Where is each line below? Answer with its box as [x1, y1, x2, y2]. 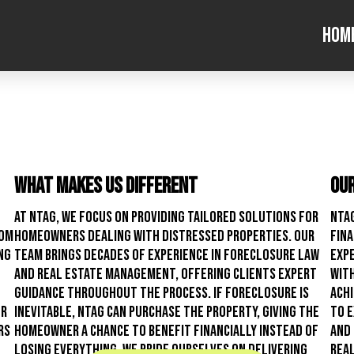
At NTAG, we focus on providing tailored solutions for [14, 208, 319, 228]
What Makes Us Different [14, 173, 198, 200]
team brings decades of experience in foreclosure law [14, 246, 320, 265]
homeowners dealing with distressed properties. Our [14, 227, 315, 247]
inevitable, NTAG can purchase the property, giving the [14, 303, 320, 322]
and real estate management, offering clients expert [14, 265, 318, 284]
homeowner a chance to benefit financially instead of [14, 322, 319, 341]
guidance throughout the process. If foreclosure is [14, 284, 310, 303]
